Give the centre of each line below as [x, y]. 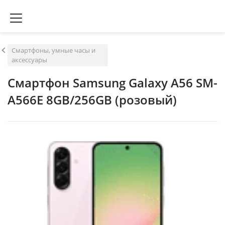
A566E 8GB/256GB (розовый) [92, 100]
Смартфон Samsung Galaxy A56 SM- [113, 83]
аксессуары [29, 60]
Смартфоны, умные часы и [53, 50]
